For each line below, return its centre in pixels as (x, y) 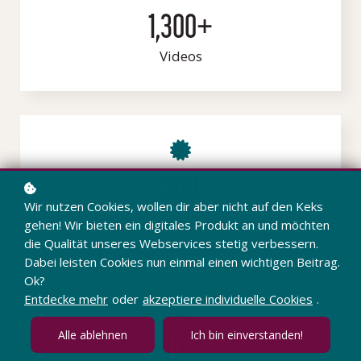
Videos (180, 56)
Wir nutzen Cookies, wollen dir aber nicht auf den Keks (174, 206)
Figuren (180, 218)
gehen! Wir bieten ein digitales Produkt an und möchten (177, 225)
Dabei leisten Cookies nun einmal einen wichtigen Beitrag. (182, 262)
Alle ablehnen (93, 335)
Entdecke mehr (66, 299)
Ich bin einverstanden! (247, 335)
